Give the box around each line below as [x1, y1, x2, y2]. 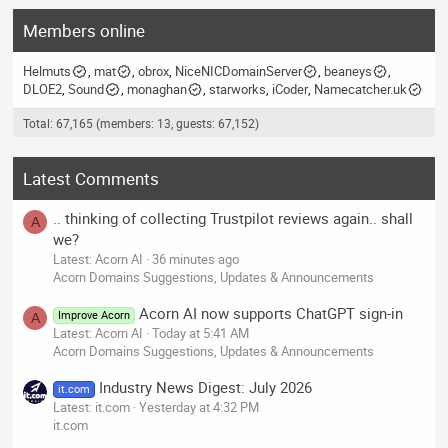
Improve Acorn [58, 307, 131, 322]
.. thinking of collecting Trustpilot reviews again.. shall [53, 207, 414, 228]
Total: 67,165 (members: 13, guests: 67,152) [23, 115, 260, 132]
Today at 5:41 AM [152, 323, 250, 342]
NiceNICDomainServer [174, 62, 302, 81]
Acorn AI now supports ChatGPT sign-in [138, 302, 403, 323]
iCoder [271, 80, 308, 99]
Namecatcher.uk [313, 80, 407, 99]
